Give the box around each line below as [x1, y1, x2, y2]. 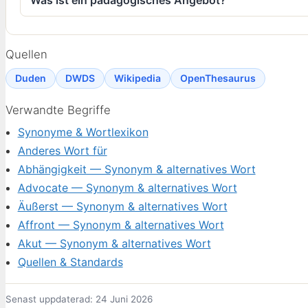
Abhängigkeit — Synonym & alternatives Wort [17, 162, 256, 176]
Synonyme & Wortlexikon [17, 124, 148, 139]
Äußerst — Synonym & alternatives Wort [17, 199, 228, 213]
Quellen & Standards [17, 254, 123, 269]
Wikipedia [114, 72, 161, 85]
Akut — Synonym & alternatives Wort [17, 236, 211, 250]
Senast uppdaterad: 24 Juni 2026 [5, 294, 153, 305]
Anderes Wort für [17, 143, 107, 157]
